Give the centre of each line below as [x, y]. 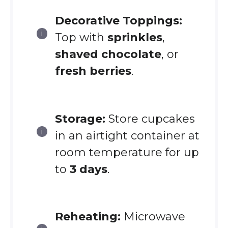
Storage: [80, 119]
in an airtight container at [127, 135]
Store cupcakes [150, 119]
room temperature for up [127, 152]
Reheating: [88, 217]
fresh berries [93, 71]
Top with [81, 37]
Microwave [153, 217]
